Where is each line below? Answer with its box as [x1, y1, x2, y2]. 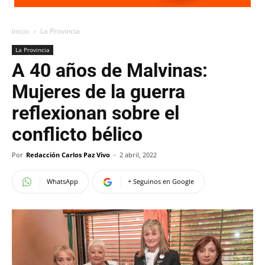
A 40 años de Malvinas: [12, 59, 208, 82]
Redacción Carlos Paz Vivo [26, 150, 110, 159]
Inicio [12, 26, 29, 36]
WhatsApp [47, 177, 78, 186]
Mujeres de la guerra [12, 80, 185, 103]
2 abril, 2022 [119, 150, 157, 159]
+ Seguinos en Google [128, 177, 194, 186]
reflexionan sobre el [12, 102, 179, 124]
